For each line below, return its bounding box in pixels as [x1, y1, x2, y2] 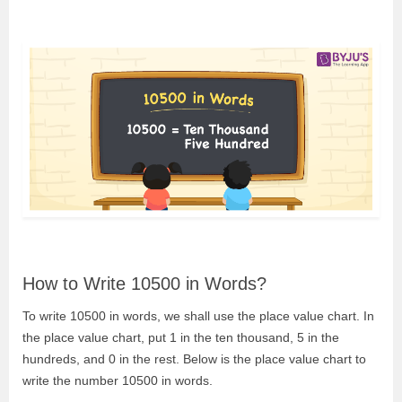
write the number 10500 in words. [22, 372, 213, 388]
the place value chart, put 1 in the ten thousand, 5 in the [22, 329, 339, 345]
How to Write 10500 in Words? [22, 273, 267, 293]
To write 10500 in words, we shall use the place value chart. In [22, 308, 374, 323]
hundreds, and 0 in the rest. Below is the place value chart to [22, 351, 366, 366]
